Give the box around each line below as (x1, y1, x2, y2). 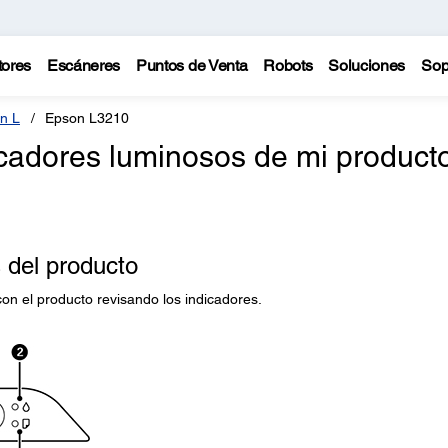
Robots (263, 56, 313, 75)
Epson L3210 (45, 110, 129, 126)
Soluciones (328, 56, 406, 75)
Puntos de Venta (136, 56, 248, 75)
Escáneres (46, 56, 121, 75)
